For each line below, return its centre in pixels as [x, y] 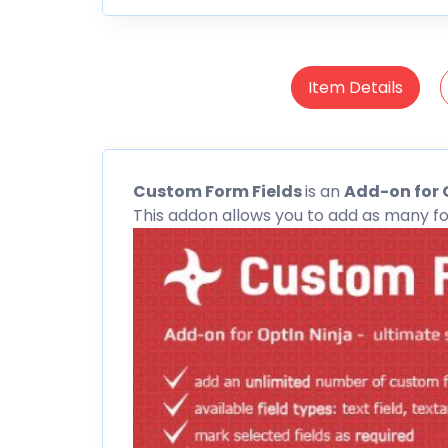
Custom [167, 191]
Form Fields [253, 191]
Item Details [355, 87]
